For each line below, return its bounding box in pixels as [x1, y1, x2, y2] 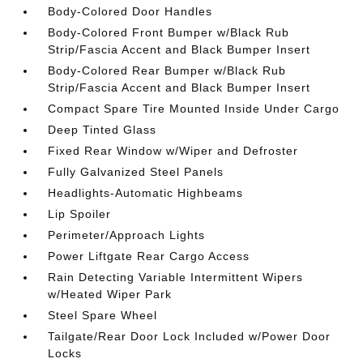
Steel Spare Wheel [48, 309, 158, 322]
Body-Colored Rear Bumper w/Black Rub [48, 64, 287, 77]
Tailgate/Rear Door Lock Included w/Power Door [48, 330, 331, 343]
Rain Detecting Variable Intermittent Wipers [48, 271, 304, 284]
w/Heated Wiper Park [48, 288, 173, 301]
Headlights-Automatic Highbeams [48, 186, 244, 199]
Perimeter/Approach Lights [48, 228, 206, 241]
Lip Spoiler [48, 207, 112, 220]
